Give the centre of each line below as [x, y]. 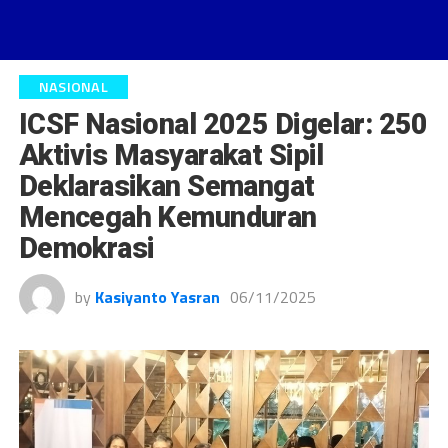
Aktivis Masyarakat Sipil [171, 155]
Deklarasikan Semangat [166, 186]
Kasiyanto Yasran [157, 297]
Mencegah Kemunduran [167, 217]
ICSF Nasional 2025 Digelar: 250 [223, 124]
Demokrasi [86, 248]
